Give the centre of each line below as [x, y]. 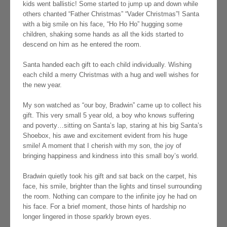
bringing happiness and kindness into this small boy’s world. [111, 156]
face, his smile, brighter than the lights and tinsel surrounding [112, 186]
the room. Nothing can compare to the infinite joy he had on [110, 197]
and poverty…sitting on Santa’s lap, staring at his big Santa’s [113, 126]
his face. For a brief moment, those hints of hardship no [104, 207]
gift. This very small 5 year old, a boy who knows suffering [108, 116]
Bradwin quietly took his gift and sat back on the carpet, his [110, 176]
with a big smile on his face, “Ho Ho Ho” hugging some [103, 24]
